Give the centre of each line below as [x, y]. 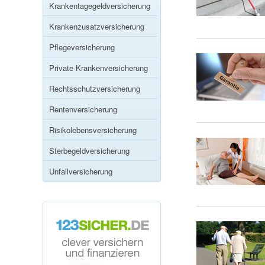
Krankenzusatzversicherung [97, 26]
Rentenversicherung [83, 109]
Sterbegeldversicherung [89, 150]
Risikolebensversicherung [93, 130]
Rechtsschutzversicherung [95, 88]
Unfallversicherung [81, 171]
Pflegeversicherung [82, 47]
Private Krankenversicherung [98, 67]
